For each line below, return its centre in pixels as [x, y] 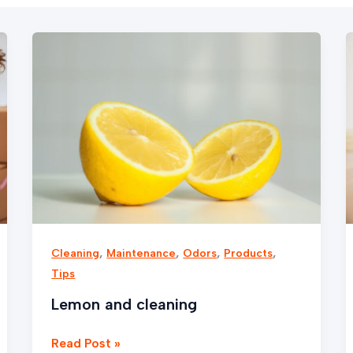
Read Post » [86, 343]
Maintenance [141, 254]
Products [249, 254]
